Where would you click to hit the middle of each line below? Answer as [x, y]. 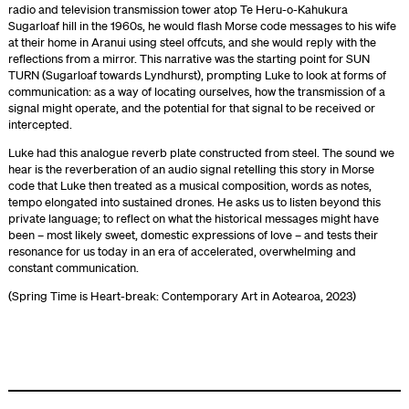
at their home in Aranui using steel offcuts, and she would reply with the [192, 42]
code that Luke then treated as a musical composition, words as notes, [189, 186]
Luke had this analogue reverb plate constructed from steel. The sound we [201, 153]
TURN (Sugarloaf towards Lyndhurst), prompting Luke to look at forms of [197, 75]
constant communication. [73, 268]
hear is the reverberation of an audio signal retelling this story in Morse [191, 169]
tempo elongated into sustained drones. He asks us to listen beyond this [194, 202]
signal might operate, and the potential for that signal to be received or [191, 108]
